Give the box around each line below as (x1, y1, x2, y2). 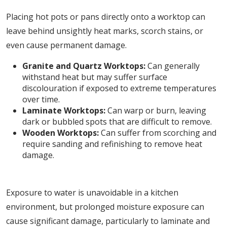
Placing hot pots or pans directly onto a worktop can (6, 11, 205, 22)
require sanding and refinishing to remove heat (22, 138, 202, 149)
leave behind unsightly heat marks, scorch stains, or (6, 25, 203, 36)
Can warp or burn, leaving (105, 105, 206, 116)
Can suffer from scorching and (99, 127, 216, 138)
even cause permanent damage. (6, 40, 127, 51)
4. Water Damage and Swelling (41, 169, 186, 181)
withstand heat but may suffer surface (22, 71, 167, 83)
